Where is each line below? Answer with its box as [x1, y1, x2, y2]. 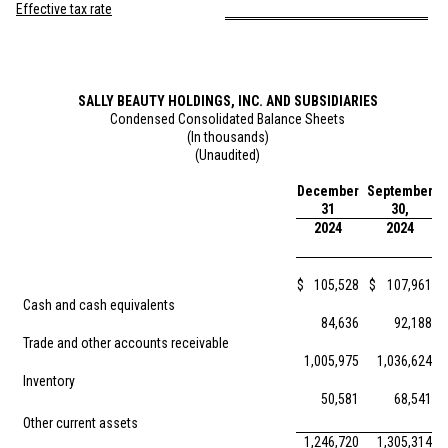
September [367, 183, 433, 199]
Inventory [23, 373, 75, 389]
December [296, 183, 359, 199]
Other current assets [23, 415, 138, 431]
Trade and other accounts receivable [23, 335, 229, 351]
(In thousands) [186, 129, 269, 145]
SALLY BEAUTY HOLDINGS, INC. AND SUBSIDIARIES [77, 93, 378, 109]
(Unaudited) [195, 147, 260, 163]
